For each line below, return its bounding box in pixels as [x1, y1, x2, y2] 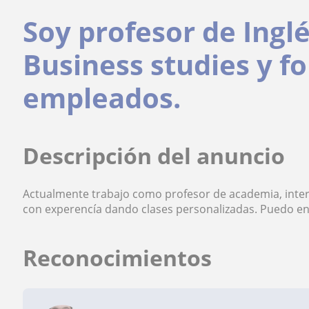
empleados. [23, 79, 181, 117]
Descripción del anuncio [23, 141, 286, 170]
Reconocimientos [23, 243, 212, 272]
